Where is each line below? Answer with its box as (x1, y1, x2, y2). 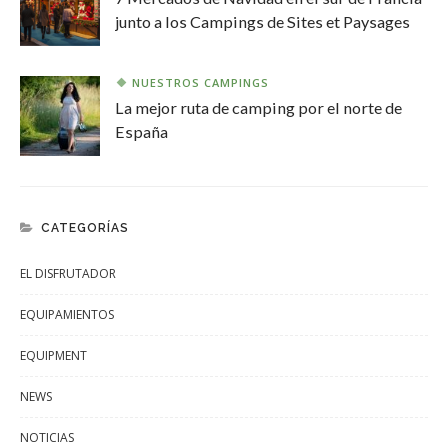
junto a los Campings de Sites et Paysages (115, 11, 410, 31)
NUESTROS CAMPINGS (132, 74, 269, 90)
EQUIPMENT (20, 346, 87, 364)
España (115, 121, 168, 141)
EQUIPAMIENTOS (20, 305, 114, 323)
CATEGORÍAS (41, 220, 129, 235)
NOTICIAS (20, 428, 74, 446)
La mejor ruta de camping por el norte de (115, 97, 402, 117)
